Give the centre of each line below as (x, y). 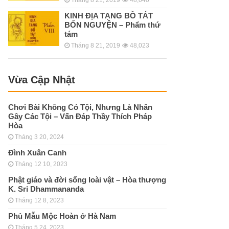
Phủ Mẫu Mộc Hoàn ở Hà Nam (62, 216)
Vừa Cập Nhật (42, 79)
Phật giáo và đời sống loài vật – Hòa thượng (87, 179)
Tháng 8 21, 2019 (96, 45)
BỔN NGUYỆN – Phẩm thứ (112, 25)
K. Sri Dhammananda (46, 189)
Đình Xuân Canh (37, 152)
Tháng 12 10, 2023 (41, 164)
